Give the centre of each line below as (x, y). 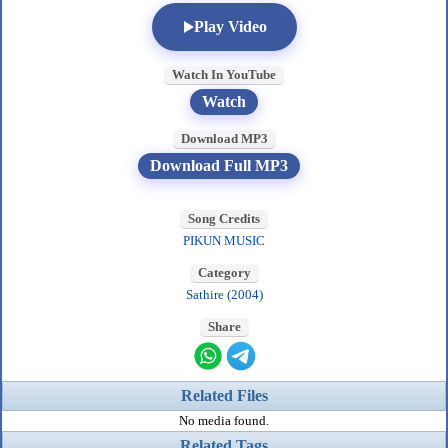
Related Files (224, 395)
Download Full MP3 (219, 165)
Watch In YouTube (224, 74)
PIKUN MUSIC (224, 240)
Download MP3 (224, 138)
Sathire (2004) (224, 294)
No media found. (224, 420)
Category (224, 272)
